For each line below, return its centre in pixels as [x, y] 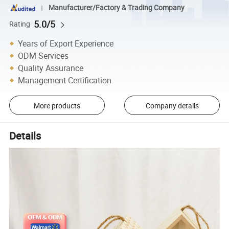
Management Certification [65, 80]
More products [57, 105]
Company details [172, 105]
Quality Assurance [51, 68]
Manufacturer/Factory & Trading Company [116, 8]
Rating [20, 24]
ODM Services [43, 55]
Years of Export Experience [66, 43]
